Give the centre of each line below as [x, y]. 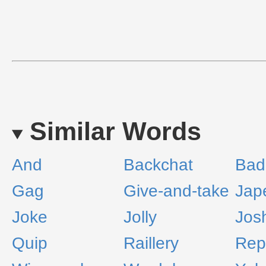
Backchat [158, 165]
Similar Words [115, 131]
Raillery [151, 243]
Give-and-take [176, 191]
